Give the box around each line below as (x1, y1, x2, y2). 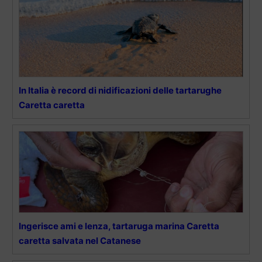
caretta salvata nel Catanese (19, 235, 141, 247)
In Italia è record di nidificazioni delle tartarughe (19, 85, 222, 96)
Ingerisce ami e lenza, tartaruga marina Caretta (19, 220, 219, 232)
